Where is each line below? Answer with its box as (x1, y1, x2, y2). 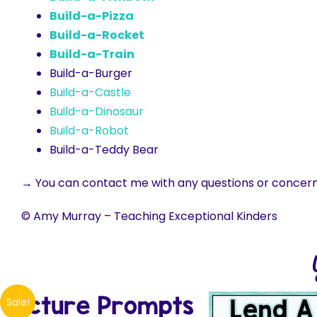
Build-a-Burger (50, 65, 132, 82)
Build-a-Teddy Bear (50, 142, 158, 158)
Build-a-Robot (50, 122, 129, 139)
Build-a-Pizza (50, 8, 134, 25)
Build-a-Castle (50, 84, 131, 101)
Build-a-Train (50, 46, 134, 63)
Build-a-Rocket (50, 27, 144, 44)
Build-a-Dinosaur (50, 103, 144, 120)
